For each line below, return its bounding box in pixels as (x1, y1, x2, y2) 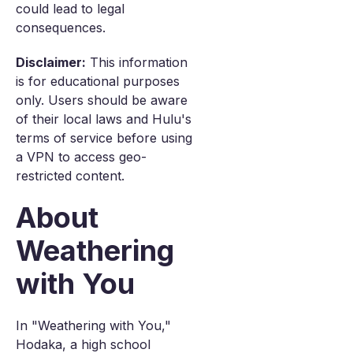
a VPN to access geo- (16, 149, 147, 165)
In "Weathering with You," (16, 318, 171, 333)
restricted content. (16, 168, 124, 184)
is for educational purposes (16, 73, 180, 89)
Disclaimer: (16, 54, 86, 70)
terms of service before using (16, 130, 192, 146)
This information (86, 54, 188, 70)
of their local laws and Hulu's (16, 111, 191, 127)
